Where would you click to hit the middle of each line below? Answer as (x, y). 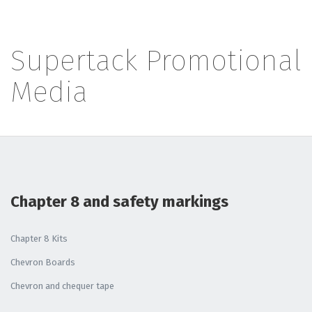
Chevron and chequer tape (62, 286)
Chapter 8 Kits (39, 239)
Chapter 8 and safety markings (119, 202)
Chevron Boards (43, 262)
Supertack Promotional (156, 61)
